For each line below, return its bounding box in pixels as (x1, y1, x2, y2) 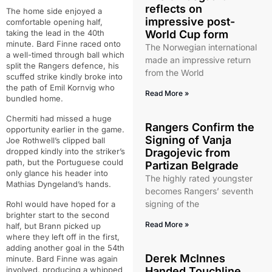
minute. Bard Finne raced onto (6, 39, 121, 49)
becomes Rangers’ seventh (144, 186, 253, 196)
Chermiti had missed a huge (6, 114, 112, 123)
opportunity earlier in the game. (6, 124, 124, 134)
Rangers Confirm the (144, 121, 254, 134)
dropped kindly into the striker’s (6, 146, 125, 156)
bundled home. (6, 93, 63, 103)
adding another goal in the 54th (6, 243, 124, 253)
